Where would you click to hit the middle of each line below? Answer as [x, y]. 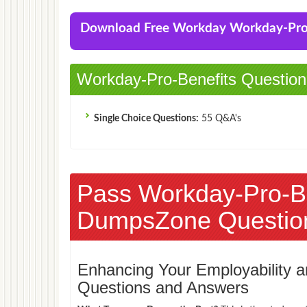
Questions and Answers [163, 287]
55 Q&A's [220, 118]
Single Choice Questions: [146, 118]
